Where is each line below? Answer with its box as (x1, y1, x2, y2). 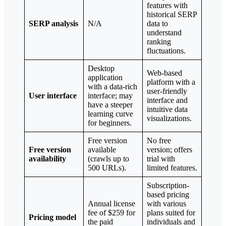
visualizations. (147, 114, 192, 123)
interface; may (88, 91, 133, 100)
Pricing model (29, 212, 76, 221)
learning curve (88, 109, 133, 118)
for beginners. (88, 118, 132, 127)
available (88, 145, 116, 154)
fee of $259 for (88, 208, 135, 217)
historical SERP (147, 10, 197, 19)
